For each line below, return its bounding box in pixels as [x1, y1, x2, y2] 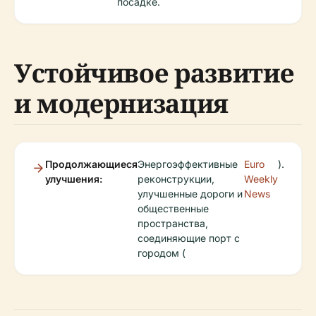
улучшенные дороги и [138, 188, 243, 200]
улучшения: [45, 173, 102, 185]
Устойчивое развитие [14, 56, 294, 90]
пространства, [138, 217, 208, 229]
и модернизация [14, 86, 229, 121]
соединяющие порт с [138, 232, 240, 244]
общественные [138, 202, 209, 214]
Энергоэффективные [138, 158, 238, 170]
